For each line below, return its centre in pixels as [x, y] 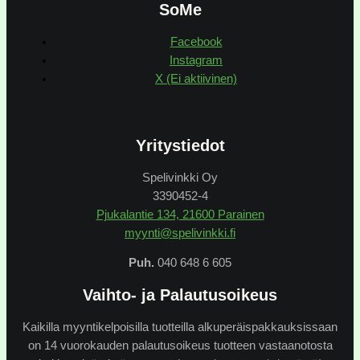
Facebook [196, 42]
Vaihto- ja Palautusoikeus [180, 295]
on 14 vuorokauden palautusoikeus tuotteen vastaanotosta [180, 345]
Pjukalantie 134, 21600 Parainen [180, 214]
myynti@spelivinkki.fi [180, 233]
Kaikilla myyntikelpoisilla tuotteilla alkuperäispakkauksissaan [180, 327]
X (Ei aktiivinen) [196, 79]
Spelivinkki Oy [180, 177]
